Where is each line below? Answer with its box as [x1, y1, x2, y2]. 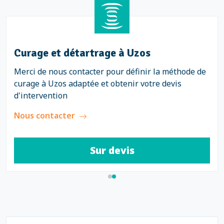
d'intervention [14, 90, 67, 101]
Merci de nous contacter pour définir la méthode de [14, 66, 206, 77]
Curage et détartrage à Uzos [14, 46, 150, 59]
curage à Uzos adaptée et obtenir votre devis [14, 78, 181, 89]
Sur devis [89, 143, 134, 157]
